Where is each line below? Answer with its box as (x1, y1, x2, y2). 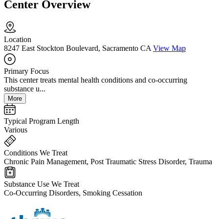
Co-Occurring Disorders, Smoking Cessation (4, 189, 142, 197)
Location (4, 35, 31, 44)
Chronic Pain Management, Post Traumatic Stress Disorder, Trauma (4, 157, 212, 166)
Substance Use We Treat (4, 180, 79, 189)
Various (4, 126, 27, 134)
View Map (153, 44, 186, 53)
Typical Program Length (4, 117, 79, 126)
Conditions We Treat (4, 149, 67, 157)
